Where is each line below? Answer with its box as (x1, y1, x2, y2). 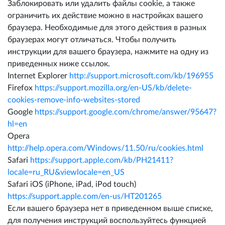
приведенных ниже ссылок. (8, 60, 110, 68)
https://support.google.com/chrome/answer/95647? (35, 108, 216, 116)
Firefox (8, 84, 35, 92)
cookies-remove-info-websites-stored (8, 96, 140, 104)
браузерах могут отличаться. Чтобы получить (8, 36, 176, 44)
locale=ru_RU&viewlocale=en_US (8, 168, 125, 176)
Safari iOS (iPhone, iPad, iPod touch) (8, 180, 136, 188)
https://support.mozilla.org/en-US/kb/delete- (35, 84, 192, 92)
